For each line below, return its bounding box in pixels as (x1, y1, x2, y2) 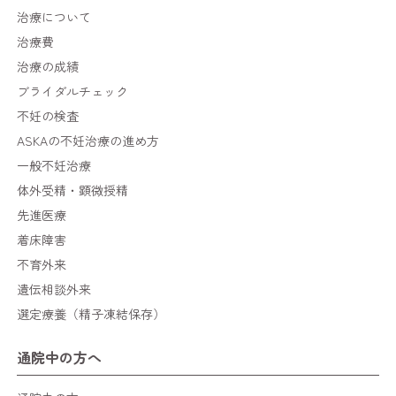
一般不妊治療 (17, 156, 92, 174)
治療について (17, 8, 92, 26)
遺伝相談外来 (17, 280, 92, 298)
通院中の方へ (17, 346, 103, 368)
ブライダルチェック (17, 82, 129, 100)
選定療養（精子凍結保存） (17, 305, 166, 323)
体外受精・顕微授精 (17, 181, 129, 199)
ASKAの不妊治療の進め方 (17, 132, 160, 149)
